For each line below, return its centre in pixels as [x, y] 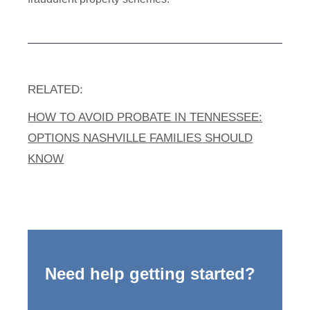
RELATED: [57, 90]
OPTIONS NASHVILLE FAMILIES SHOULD [140, 138]
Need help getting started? [151, 274]
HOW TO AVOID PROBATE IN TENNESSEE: [145, 118]
